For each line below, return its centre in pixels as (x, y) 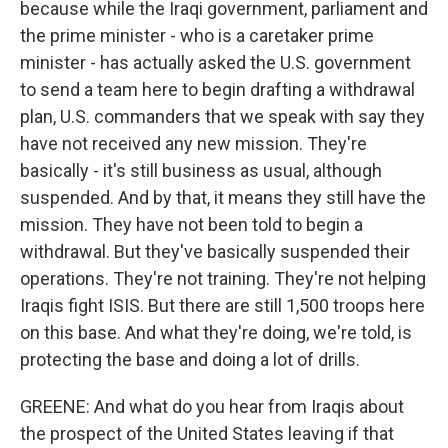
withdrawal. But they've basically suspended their (215, 251)
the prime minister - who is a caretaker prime (197, 35)
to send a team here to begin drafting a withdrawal (217, 89)
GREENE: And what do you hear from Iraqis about (212, 406)
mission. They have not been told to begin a (191, 224)
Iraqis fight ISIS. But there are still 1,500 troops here (222, 305)
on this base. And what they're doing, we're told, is (216, 332)
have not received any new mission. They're (193, 143)
